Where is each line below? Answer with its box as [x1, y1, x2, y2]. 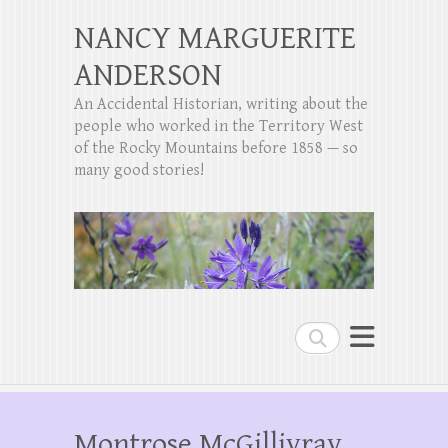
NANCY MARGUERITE [74, 20, 356, 57]
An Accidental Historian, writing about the [74, 95, 368, 114]
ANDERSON [74, 57, 222, 94]
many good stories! [74, 161, 204, 180]
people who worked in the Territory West [74, 117, 363, 136]
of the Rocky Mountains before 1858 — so [74, 139, 358, 158]
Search [295, 324, 345, 346]
